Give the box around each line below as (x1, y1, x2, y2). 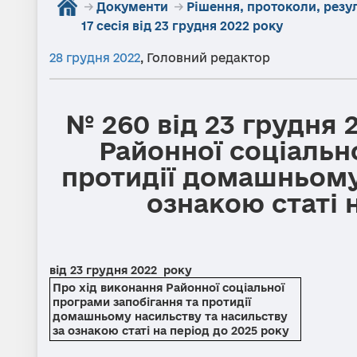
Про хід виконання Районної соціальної (53, 281, 284, 294)
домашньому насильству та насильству (53, 310, 288, 323)
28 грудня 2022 (49, 51, 140, 65)
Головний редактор (147, 51, 270, 65)
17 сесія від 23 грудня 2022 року (81, 19, 283, 33)
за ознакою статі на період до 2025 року (53, 324, 289, 337)
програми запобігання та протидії (53, 296, 251, 308)
